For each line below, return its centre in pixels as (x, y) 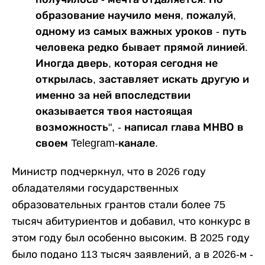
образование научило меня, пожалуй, (136, 16)
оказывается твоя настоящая (114, 112)
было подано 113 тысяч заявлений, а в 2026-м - (132, 255)
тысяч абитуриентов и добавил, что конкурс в (131, 222)
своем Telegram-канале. (97, 143)
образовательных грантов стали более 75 (119, 205)
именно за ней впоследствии (113, 96)
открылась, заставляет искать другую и (142, 80)
